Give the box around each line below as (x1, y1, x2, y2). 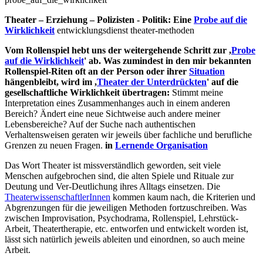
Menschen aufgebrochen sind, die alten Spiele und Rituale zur (5, 171, 234, 181)
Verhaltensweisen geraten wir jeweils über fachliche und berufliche (5, 130, 252, 140)
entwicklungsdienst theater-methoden (55, 25, 194, 36)
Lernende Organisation (115, 140, 208, 151)
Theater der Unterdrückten (97, 77, 207, 87)
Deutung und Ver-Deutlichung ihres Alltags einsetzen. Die (5, 181, 220, 192)
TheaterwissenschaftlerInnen (5, 192, 110, 203)
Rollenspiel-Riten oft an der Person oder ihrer (5, 66, 189, 77)
